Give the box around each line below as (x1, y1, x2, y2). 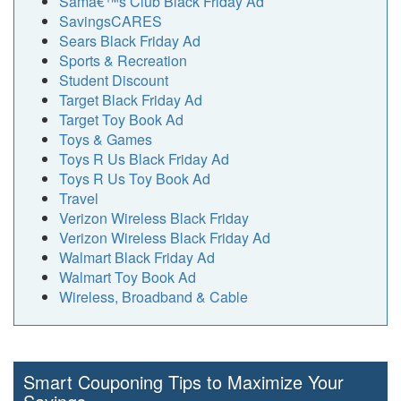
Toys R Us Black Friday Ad (59, 149, 229, 169)
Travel (59, 188, 98, 209)
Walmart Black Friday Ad (59, 247, 215, 268)
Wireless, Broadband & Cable (59, 286, 248, 307)
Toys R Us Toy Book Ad (59, 168, 210, 189)
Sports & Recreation (59, 50, 187, 71)
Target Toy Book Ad (59, 109, 183, 130)
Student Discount (59, 70, 168, 90)
